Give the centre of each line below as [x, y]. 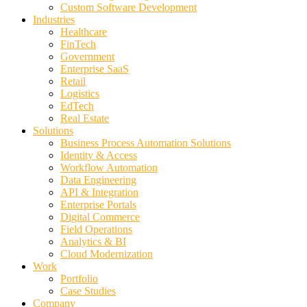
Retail [73, 82]
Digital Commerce [100, 217]
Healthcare [84, 32]
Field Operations [96, 230]
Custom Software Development [128, 8]
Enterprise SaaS [95, 69]
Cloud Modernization [107, 254]
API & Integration [99, 193]
